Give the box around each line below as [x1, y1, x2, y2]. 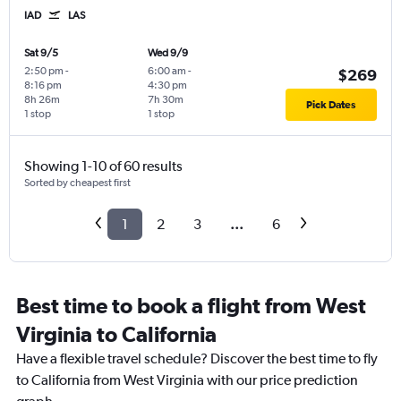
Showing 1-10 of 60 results [24, 158, 183, 175]
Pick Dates [306, 98, 356, 112]
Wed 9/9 [147, 47, 188, 60]
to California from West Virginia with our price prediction [16, 371, 358, 389]
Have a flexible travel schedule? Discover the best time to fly [16, 350, 378, 368]
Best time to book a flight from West [16, 293, 366, 319]
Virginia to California [16, 321, 217, 347]
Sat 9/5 [24, 47, 58, 60]
